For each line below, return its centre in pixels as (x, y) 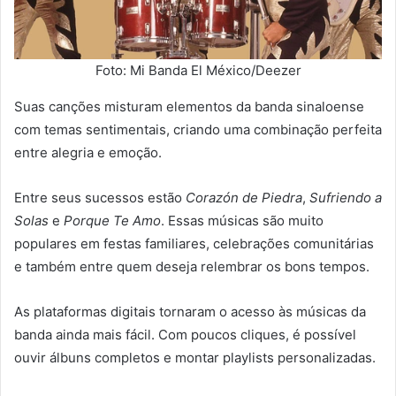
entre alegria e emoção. (88, 152)
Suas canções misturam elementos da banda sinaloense (189, 106)
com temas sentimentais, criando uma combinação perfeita (198, 129)
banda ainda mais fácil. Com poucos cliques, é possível (185, 334)
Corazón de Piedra (244, 197)
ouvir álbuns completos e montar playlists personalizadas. (195, 357)
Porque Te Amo (112, 220)
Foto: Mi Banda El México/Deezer (198, 70)
